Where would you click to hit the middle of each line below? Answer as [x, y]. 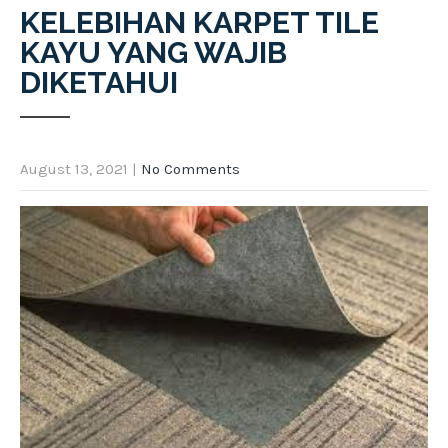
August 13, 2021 [74, 168]
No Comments [190, 168]
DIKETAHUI [99, 82]
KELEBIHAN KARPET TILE [199, 22]
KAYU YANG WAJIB [153, 52]
